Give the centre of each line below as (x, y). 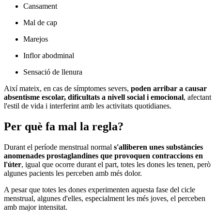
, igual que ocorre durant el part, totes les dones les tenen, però (116, 164)
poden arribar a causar (169, 89)
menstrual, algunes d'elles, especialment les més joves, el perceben (105, 198)
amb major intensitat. (36, 207)
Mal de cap (40, 23)
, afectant (197, 97)
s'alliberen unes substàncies (157, 147)
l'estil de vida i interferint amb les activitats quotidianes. (88, 106)
